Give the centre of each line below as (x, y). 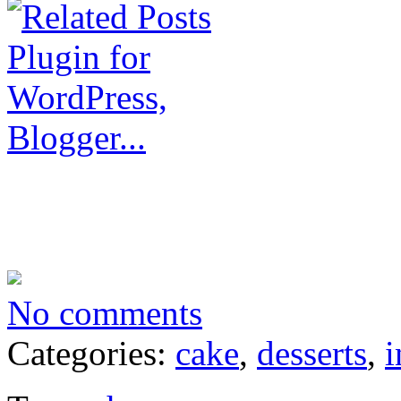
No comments (105, 312)
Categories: (91, 353)
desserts (312, 353)
